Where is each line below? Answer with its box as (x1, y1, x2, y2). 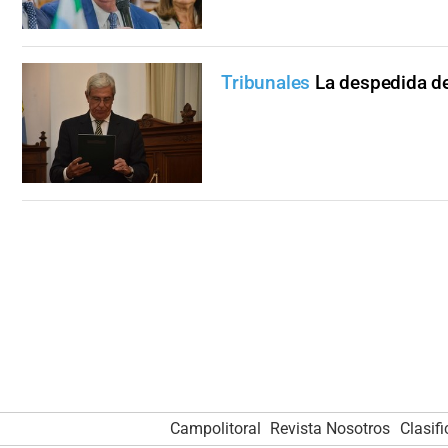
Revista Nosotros (270, 418, 391, 438)
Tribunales (221, 71, 311, 95)
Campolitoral (169, 418, 261, 438)
